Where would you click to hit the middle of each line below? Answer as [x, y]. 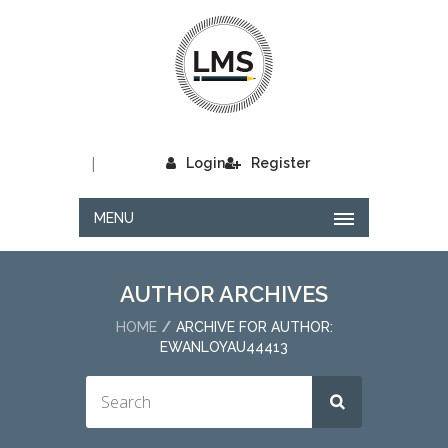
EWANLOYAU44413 [224, 347]
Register [280, 163]
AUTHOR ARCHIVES [224, 294]
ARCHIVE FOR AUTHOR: [254, 327]
